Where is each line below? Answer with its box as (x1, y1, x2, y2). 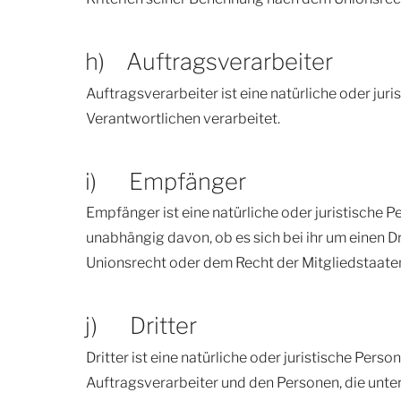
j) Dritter (84, 311, 197, 340)
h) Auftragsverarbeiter (84, 47, 333, 76)
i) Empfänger (84, 166, 246, 195)
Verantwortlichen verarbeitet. (86, 109, 280, 127)
